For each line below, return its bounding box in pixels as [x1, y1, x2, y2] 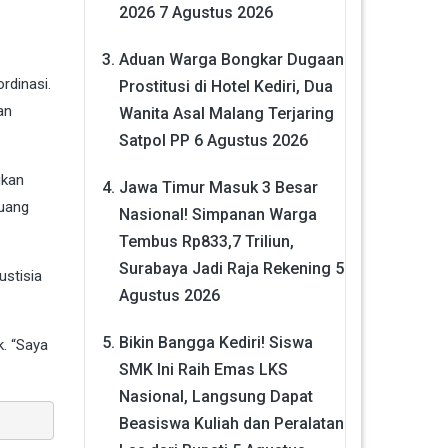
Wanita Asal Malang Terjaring [118, 103, 334, 123]
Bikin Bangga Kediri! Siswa [118, 332, 313, 352]
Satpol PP [118, 130, 190, 150]
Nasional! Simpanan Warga [118, 204, 317, 224]
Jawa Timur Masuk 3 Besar [118, 177, 318, 197]
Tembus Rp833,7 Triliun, [118, 231, 294, 251]
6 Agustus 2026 [193, 130, 308, 150]
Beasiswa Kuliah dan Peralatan [118, 413, 344, 433]
